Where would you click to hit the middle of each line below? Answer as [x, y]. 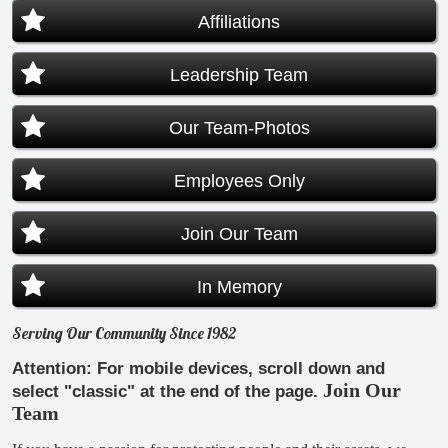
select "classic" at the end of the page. [165, 391]
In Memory [239, 287]
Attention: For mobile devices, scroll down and [198, 368]
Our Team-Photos [239, 128]
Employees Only [239, 181]
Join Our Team [239, 234]
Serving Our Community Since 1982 [124, 333]
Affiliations [239, 22]
